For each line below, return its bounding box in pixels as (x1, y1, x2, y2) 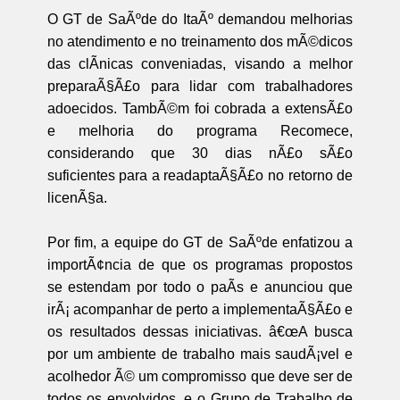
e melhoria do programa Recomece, (46, 122, 354, 138)
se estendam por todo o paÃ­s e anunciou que (46, 279, 354, 295)
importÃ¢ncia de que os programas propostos (46, 256, 354, 272)
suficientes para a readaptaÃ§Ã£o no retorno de (46, 167, 354, 183)
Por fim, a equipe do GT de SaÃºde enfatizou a (46, 234, 354, 250)
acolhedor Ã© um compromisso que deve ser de (46, 368, 354, 384)
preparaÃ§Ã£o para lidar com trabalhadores (46, 78, 354, 94)
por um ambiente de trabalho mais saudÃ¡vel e (46, 346, 354, 362)
